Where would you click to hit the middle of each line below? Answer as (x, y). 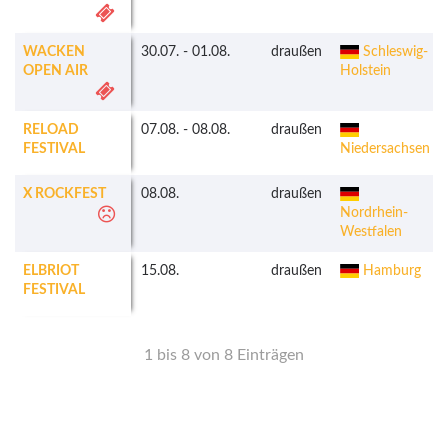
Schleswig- (393, 52)
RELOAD (51, 130)
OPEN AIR (55, 71)
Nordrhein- (374, 213)
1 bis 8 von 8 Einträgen (224, 355)
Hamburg (389, 271)
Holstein (365, 71)
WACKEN (54, 52)
